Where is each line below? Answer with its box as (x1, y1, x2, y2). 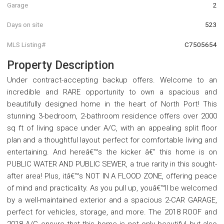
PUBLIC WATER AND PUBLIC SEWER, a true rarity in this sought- (7, 159, 217, 168)
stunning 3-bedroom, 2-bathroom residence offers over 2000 (7, 111, 217, 120)
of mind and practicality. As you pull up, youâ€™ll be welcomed (7, 183, 217, 192)
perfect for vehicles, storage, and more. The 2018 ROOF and (7, 207, 217, 216)
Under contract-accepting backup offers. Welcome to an (7, 75, 217, 84)
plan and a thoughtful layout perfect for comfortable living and (7, 135, 217, 144)
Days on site (7, 20, 43, 29)
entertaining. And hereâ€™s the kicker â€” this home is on (7, 147, 217, 156)
